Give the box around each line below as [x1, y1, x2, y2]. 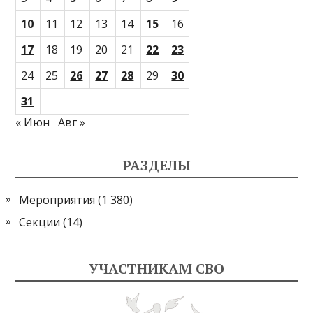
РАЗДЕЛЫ [122, 155, 191, 175]
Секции [19, 214, 61, 230]
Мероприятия [19, 191, 96, 208]
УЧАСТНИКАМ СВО [89, 259, 224, 278]
